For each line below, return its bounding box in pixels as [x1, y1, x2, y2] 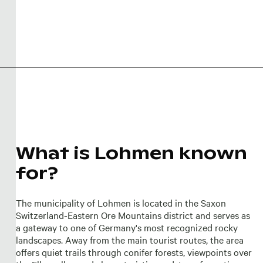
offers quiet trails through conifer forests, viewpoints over [15, 245, 252, 259]
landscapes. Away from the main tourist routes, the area [15, 233, 244, 247]
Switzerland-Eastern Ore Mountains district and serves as [15, 208, 250, 222]
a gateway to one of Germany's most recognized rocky [15, 221, 238, 234]
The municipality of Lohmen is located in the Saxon [15, 196, 226, 210]
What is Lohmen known [15, 142, 247, 164]
